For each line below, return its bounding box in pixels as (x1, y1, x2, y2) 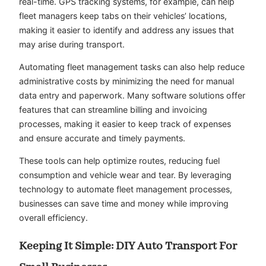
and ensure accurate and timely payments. (19, 132, 185, 143)
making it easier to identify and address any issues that (19, 24, 234, 35)
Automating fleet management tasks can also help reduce (19, 61, 245, 72)
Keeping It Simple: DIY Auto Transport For (19, 238, 237, 254)
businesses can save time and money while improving (19, 198, 229, 209)
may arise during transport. (19, 39, 125, 49)
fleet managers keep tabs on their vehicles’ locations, (19, 10, 227, 21)
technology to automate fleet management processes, (19, 184, 232, 195)
